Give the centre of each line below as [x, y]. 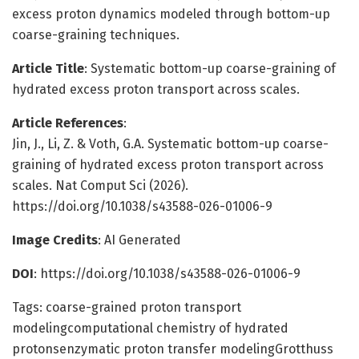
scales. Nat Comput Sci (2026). [100, 185]
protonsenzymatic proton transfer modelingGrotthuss [173, 349]
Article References [68, 123]
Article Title [48, 68]
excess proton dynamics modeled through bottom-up [171, 14]
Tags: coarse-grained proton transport [127, 307]
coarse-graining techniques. [96, 34]
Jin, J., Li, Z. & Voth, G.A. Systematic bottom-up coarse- [170, 143]
